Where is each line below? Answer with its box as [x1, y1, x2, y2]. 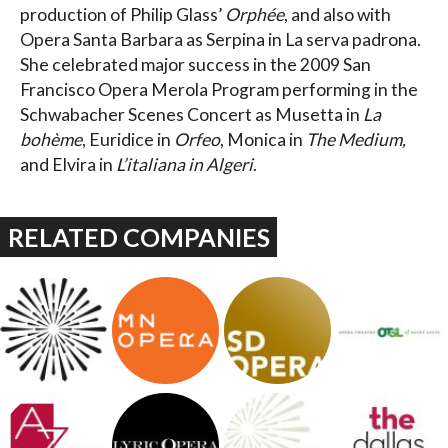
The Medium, [306, 128, 406, 150]
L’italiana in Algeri [116, 153, 253, 175]
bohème [20, 128, 82, 150]
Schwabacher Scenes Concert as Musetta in [20, 103, 363, 125]
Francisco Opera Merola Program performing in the [20, 78, 418, 100]
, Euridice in [82, 128, 174, 150]
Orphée [225, 3, 284, 25]
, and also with [284, 3, 391, 25]
